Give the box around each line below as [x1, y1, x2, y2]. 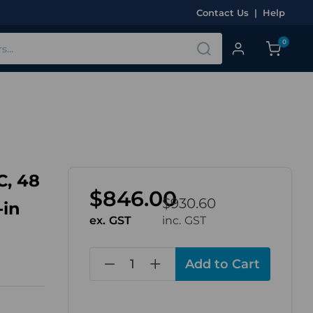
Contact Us [196, 7, 249, 18]
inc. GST [161, 214, 207, 227]
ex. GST [89, 214, 132, 227]
